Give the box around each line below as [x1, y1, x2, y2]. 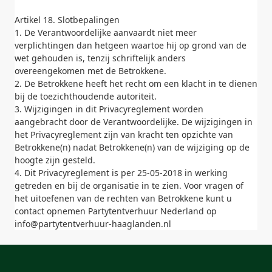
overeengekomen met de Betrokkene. [15, 65, 166, 76]
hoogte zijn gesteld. [15, 154, 95, 166]
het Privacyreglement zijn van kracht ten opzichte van [15, 129, 233, 140]
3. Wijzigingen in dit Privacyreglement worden [15, 103, 203, 115]
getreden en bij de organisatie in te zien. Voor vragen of [15, 180, 243, 191]
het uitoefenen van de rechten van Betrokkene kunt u [15, 192, 232, 204]
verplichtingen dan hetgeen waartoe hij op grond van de [15, 39, 246, 51]
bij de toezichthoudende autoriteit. [15, 90, 157, 102]
